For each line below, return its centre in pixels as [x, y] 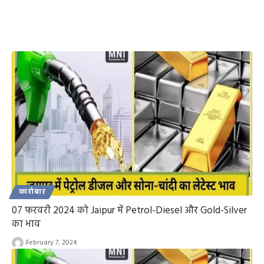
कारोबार [32, 192]
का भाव [26, 224]
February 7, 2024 [51, 242]
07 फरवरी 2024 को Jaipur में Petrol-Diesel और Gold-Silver [129, 210]
